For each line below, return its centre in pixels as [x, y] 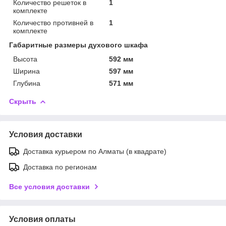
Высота [25, 59]
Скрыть [23, 101]
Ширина [26, 71]
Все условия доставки [49, 186]
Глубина [27, 83]
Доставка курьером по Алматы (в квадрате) [95, 151]
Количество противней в [53, 22]
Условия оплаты [42, 219]
